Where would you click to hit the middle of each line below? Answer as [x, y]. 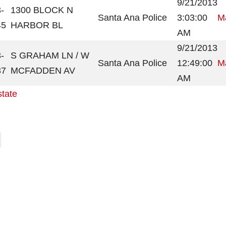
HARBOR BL [37, 25]
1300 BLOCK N [42, 10]
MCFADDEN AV [43, 71]
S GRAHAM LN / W [50, 55]
